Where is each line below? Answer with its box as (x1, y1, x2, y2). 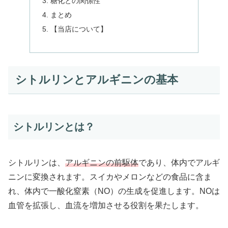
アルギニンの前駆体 (65, 158, 138, 167)
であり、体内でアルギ (138, 158, 220, 167)
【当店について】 (50, 24, 108, 33)
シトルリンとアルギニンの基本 (15, 73, 178, 87)
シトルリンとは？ (13, 121, 95, 133)
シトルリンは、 (8, 158, 65, 167)
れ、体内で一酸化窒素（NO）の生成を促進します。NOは (8, 187, 220, 196)
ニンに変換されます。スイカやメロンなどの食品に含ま (8, 173, 212, 182)
